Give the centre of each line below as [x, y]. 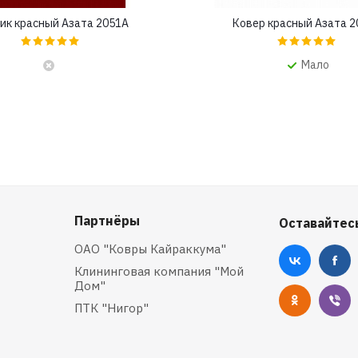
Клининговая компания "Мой [159, 272]
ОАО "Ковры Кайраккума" [150, 249]
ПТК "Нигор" [111, 308]
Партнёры [107, 221]
